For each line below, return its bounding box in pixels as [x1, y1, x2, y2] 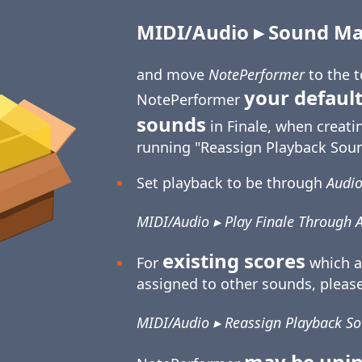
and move [137, 65, 208, 85]
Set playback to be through [137, 173, 326, 193]
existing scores [162, 247, 305, 275]
